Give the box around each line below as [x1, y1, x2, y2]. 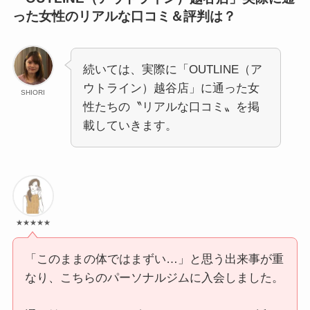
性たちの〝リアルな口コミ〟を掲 [82, 100, 259, 114]
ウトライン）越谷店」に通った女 [82, 82, 259, 95]
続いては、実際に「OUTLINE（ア [82, 63, 262, 77]
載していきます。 [82, 119, 177, 133]
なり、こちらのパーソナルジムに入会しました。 [24, 271, 284, 284]
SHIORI [21, 89, 46, 97]
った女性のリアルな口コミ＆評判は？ [12, 8, 236, 24]
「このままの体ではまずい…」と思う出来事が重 [24, 252, 284, 266]
